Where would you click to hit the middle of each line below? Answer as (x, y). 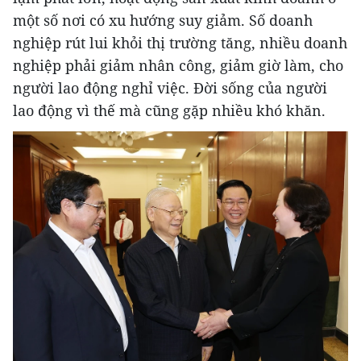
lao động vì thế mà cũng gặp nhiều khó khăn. (169, 110)
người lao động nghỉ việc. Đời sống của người (170, 87)
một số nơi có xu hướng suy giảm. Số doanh (163, 20)
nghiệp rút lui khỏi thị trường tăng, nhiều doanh (180, 42)
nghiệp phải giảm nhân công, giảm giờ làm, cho (178, 65)
